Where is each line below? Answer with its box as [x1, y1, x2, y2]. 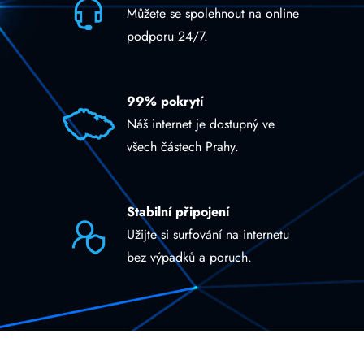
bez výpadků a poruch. [127, 248, 252, 266]
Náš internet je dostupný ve [127, 115, 275, 133]
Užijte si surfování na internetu [127, 225, 289, 244]
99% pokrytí [127, 92, 203, 110]
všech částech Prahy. [127, 137, 239, 156]
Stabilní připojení [127, 202, 229, 221]
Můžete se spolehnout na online [127, 4, 299, 23]
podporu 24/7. [127, 27, 208, 45]
